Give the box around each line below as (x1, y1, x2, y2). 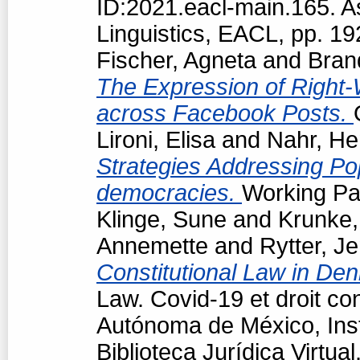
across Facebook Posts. (96, 100, 354, 126)
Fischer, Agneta (96, 47, 256, 73)
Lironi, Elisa (96, 126, 215, 153)
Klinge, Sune (96, 206, 227, 232)
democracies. (96, 179, 242, 206)
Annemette (96, 232, 208, 259)
